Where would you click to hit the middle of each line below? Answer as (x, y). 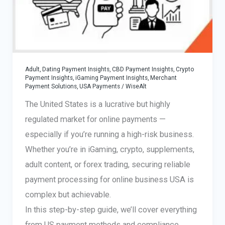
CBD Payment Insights (142, 69)
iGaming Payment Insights (111, 78)
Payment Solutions (51, 86)
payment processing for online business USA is (109, 179)
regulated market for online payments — (95, 119)
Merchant (163, 78)
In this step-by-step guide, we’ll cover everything (111, 209)
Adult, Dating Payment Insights (67, 69)
